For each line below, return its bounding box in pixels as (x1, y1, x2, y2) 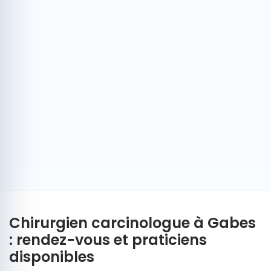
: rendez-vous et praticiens (9, 230, 207, 250)
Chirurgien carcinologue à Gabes (9, 213, 256, 233)
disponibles (9, 247, 94, 267)
